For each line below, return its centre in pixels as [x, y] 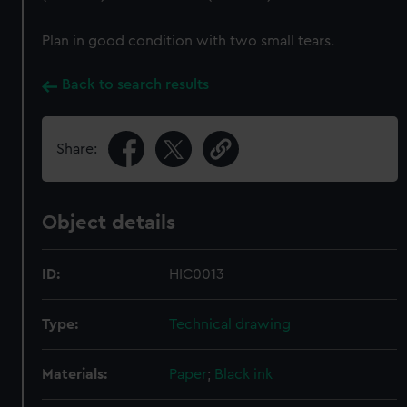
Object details [109, 223]
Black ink [244, 374]
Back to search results [136, 84]
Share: [77, 149]
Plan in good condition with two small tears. [189, 41]
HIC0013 [197, 274]
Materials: [75, 374]
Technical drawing [230, 324]
